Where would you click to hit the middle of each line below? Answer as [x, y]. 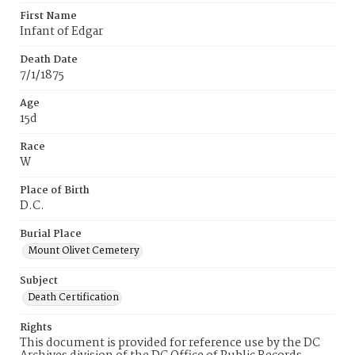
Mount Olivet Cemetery [84, 251]
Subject [39, 281]
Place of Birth [55, 191]
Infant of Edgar [61, 32]
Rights [36, 328]
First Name [48, 16]
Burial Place [51, 234]
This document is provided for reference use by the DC [170, 343]
